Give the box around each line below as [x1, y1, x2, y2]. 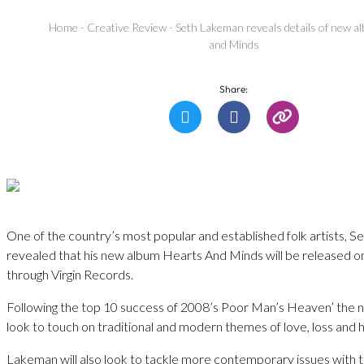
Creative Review [87, 20, 167, 35]
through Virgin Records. [6, 266, 133, 282]
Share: [219, 82, 249, 95]
